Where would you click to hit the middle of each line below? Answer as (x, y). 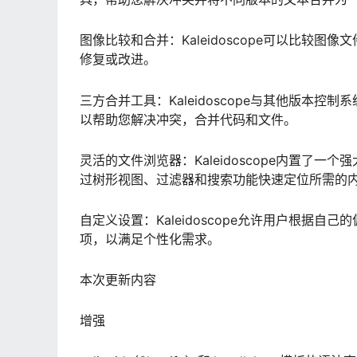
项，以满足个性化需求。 (150, 239)
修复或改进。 (118, 59)
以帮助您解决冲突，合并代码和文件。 (188, 119)
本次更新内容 (118, 280)
